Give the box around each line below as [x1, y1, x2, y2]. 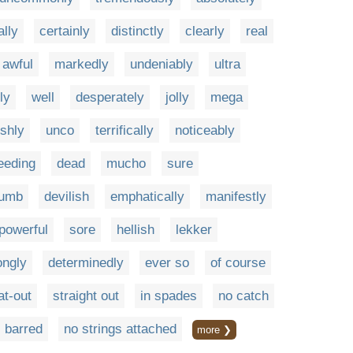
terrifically [95, 123, 154, 138]
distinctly [111, 24, 164, 39]
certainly [39, 24, 90, 39]
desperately [76, 90, 144, 105]
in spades [140, 288, 197, 303]
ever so [145, 255, 189, 270]
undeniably [130, 57, 193, 72]
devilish [44, 189, 89, 204]
